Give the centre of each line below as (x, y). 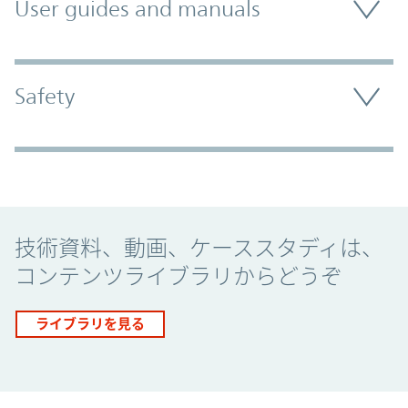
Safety (45, 97)
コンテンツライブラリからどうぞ (178, 276)
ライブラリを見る (90, 323)
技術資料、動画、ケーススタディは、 (199, 248)
